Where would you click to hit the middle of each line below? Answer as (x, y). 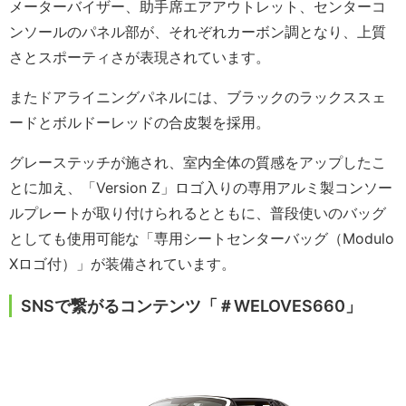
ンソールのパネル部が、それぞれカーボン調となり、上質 (198, 32)
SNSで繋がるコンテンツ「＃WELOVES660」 (191, 306)
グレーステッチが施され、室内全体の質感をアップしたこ (198, 163)
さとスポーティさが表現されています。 (140, 58)
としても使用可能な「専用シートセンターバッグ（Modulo (202, 239)
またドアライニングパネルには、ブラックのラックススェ (198, 97)
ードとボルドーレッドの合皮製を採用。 (140, 123)
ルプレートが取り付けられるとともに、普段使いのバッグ (198, 213)
